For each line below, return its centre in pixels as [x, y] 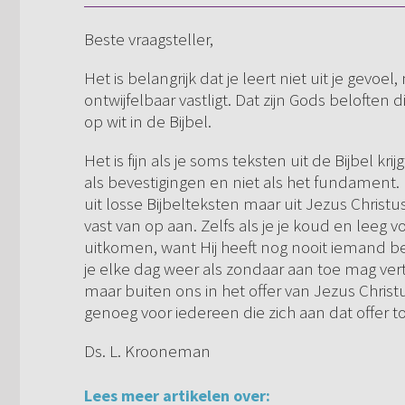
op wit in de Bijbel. [148, 122]
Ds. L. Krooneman [147, 351]
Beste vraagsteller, [149, 39]
